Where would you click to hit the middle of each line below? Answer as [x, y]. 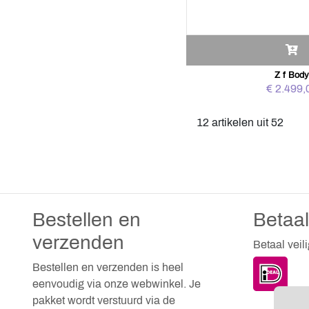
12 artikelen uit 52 [240, 122]
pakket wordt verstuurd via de [104, 300]
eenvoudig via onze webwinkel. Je [117, 284]
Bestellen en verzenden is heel [108, 267]
